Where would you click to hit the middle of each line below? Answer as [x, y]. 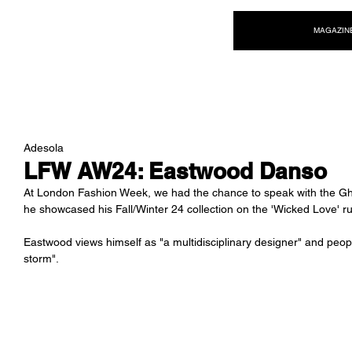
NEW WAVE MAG [99, 28]
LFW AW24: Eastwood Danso [175, 171]
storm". [42, 258]
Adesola [44, 147]
